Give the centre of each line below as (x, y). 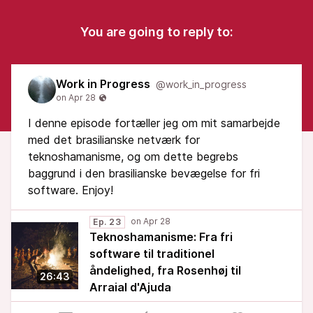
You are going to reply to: (156, 32)
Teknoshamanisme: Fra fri (161, 237)
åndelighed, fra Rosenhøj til (165, 270)
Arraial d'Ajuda (130, 287)
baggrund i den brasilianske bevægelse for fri (144, 173)
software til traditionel (152, 254)
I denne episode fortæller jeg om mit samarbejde (154, 123)
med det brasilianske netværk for (114, 140)
